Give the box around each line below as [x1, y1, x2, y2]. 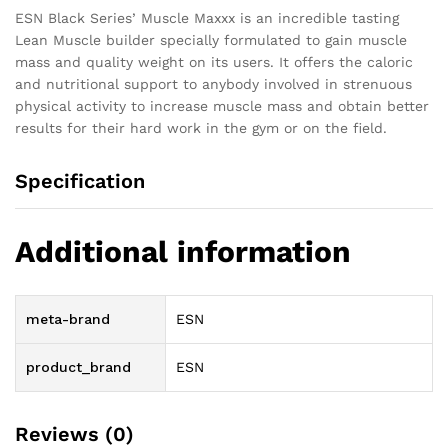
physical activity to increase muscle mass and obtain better [15, 97, 429, 114]
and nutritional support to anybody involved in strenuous [15, 75, 412, 92]
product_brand [26, 358, 131, 375]
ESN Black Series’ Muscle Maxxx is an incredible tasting [15, 9, 399, 26]
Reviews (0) [15, 421, 134, 446]
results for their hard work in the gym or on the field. [15, 119, 387, 136]
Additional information [15, 233, 351, 269]
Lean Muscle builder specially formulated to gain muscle [15, 31, 407, 48]
